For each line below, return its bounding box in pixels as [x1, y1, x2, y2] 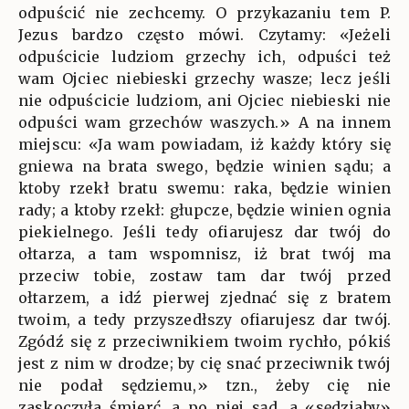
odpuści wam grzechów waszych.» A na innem [18, 113, 391, 131]
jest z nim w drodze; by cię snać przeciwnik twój [18, 354, 391, 372]
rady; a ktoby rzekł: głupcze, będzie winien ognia [18, 201, 391, 219]
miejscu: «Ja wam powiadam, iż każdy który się [18, 135, 391, 153]
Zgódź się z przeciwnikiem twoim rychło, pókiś [18, 332, 391, 351]
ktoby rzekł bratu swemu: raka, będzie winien [18, 179, 391, 197]
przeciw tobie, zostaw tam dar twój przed [18, 267, 391, 285]
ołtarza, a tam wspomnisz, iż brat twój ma [18, 245, 391, 263]
